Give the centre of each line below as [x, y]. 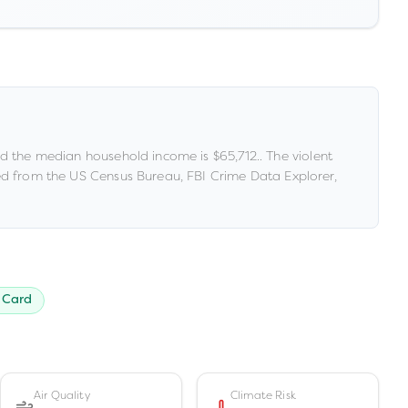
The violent [299, 156]
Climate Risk [263, 395]
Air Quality [62, 395]
